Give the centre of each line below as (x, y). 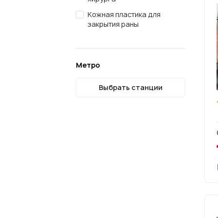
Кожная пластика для (124, 14)
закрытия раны (113, 24)
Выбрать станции (130, 87)
